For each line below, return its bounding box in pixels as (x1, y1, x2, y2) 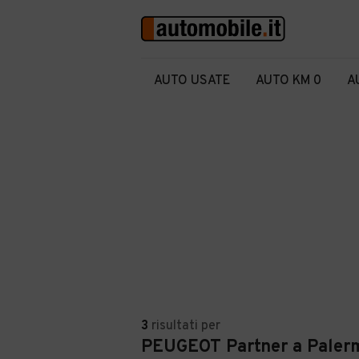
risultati (151, 318, 198, 334)
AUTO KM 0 (256, 73, 321, 89)
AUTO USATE (154, 73, 230, 89)
